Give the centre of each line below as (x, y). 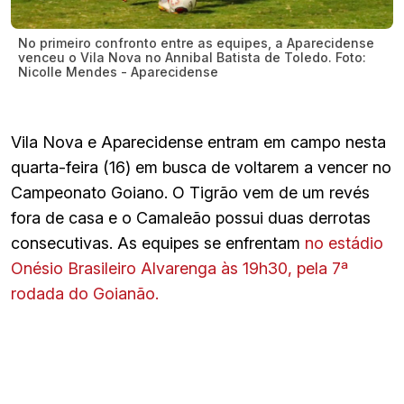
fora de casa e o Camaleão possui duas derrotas (191, 217)
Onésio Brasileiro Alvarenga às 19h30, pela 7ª (179, 268)
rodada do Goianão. (85, 293)
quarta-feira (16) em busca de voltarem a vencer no (201, 167)
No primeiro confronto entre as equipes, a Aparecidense (196, 42)
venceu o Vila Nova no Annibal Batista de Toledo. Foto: (192, 57)
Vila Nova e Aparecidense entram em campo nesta (198, 142)
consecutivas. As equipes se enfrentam (158, 243)
